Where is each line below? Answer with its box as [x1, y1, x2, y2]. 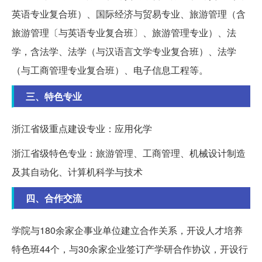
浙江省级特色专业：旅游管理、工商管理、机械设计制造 [12, 146, 246, 160]
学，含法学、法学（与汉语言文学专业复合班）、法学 [12, 44, 236, 58]
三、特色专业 [26, 89, 82, 103]
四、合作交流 [26, 191, 82, 205]
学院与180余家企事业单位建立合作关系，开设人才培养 [12, 223, 243, 237]
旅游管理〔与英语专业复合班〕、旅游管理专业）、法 [12, 25, 236, 39]
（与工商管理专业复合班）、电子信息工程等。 [12, 63, 208, 77]
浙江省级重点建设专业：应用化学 [12, 121, 152, 135]
